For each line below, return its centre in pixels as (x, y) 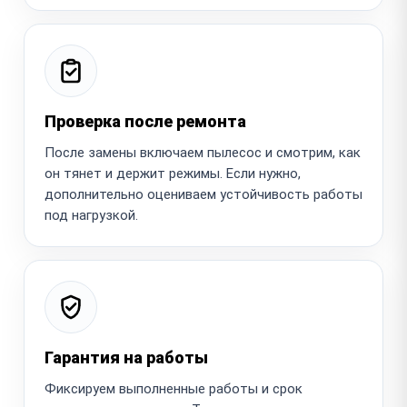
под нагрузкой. (91, 215)
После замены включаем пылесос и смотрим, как (203, 152)
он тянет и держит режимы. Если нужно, (173, 173)
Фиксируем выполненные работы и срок (174, 388)
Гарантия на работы (126, 357)
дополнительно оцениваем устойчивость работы (203, 194)
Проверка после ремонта (145, 121)
